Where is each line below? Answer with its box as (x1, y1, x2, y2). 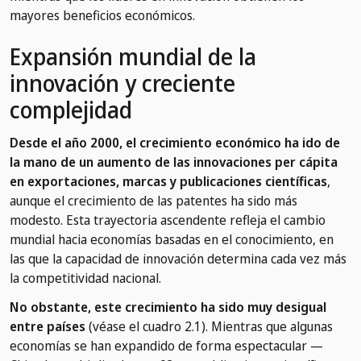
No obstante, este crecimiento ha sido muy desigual (10, 298, 326, 317)
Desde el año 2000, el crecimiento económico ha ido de (10, 134, 340, 152)
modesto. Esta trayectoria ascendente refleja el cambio (10, 211, 326, 230)
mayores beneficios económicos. (10, 6, 195, 24)
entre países (10, 317, 85, 336)
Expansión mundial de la (10, 41, 256, 73)
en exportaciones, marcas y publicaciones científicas (10, 172, 327, 191)
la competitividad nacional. (10, 269, 161, 288)
